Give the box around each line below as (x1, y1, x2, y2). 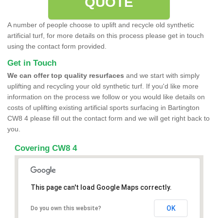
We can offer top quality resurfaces (7, 71, 124, 79)
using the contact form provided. (7, 42, 107, 50)
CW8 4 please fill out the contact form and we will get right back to (7, 114, 210, 122)
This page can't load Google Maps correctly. (30, 183, 172, 191)
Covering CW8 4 (15, 143, 77, 153)
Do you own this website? (30, 204, 101, 212)
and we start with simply (124, 71, 200, 79)
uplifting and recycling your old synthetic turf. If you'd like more (7, 82, 199, 90)
